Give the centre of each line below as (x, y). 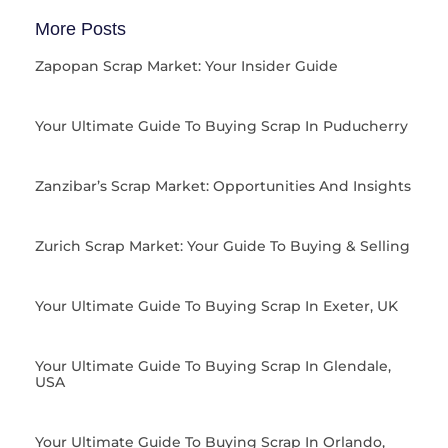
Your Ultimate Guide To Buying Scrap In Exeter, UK (216, 306)
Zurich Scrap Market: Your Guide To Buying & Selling (222, 246)
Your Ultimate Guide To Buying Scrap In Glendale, (213, 366)
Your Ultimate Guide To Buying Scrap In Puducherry (221, 126)
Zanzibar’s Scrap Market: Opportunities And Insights (223, 186)
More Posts (80, 29)
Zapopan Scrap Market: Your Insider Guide (186, 66)
